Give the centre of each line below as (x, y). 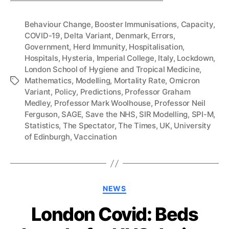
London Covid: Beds (114, 214)
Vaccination (95, 137)
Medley (38, 103)
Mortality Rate (140, 81)
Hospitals (41, 58)
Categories (137, 186)
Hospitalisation (156, 47)
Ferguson (41, 114)
